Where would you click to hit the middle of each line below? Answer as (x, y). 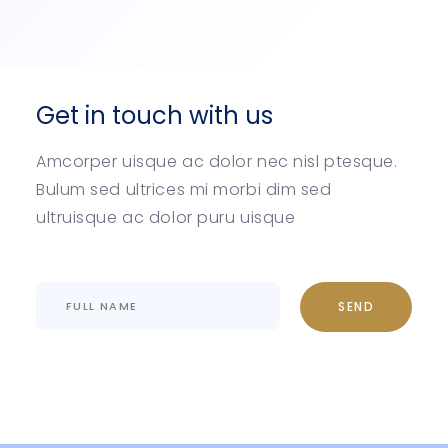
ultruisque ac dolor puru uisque (166, 218)
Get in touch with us (154, 116)
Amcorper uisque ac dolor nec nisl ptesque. (217, 162)
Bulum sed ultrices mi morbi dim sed (184, 190)
